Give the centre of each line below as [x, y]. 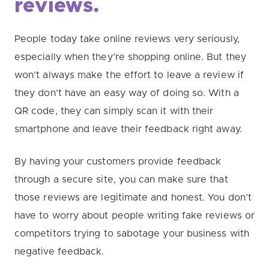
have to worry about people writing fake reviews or [134, 216]
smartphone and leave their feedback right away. [130, 129]
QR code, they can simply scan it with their [114, 111]
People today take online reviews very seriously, [127, 39]
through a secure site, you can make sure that [121, 180]
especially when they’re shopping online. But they [130, 57]
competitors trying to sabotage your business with [132, 234]
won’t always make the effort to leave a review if [129, 75]
